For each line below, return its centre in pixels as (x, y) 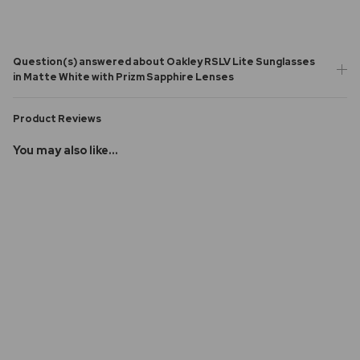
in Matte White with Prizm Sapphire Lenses (123, 76)
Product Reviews (57, 118)
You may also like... (65, 150)
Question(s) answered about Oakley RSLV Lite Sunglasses (164, 61)
